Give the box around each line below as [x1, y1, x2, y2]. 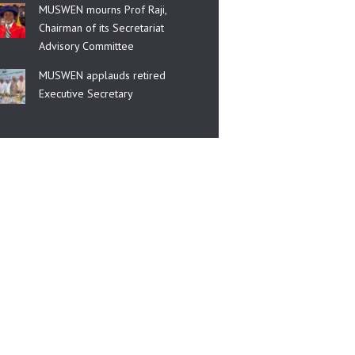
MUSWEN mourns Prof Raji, [39, 2, 167, 17]
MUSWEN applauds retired [39, 68, 166, 83]
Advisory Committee [39, 39, 135, 54]
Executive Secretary [39, 86, 134, 101]
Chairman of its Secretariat [39, 21, 165, 36]
